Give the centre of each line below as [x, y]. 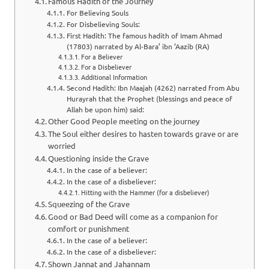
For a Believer [101, 56]
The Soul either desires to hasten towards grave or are [144, 133]
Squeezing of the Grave [89, 204]
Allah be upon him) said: [105, 109]
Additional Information [114, 77]
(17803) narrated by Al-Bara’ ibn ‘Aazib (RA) [138, 46]
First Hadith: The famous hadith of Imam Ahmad [144, 35]
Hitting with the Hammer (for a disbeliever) [145, 192]
